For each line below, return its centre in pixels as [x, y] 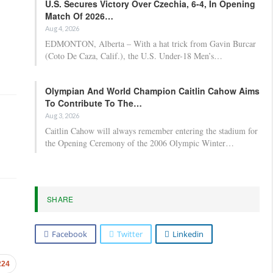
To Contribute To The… [94, 103]
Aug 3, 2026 [62, 115]
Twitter [130, 234]
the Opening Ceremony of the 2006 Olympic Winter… [140, 143]
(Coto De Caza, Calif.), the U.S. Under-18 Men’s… [134, 55]
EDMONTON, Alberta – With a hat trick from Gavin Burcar [151, 43]
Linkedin [188, 234]
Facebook [69, 234]
